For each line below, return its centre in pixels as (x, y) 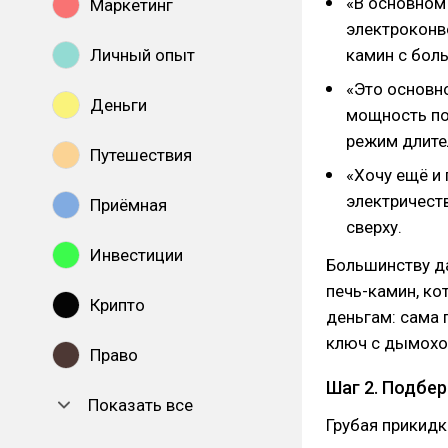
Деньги (118, 105)
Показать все (140, 405)
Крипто (117, 305)
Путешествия (141, 155)
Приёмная (128, 205)
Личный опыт (142, 55)
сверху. (374, 227)
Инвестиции (136, 255)
